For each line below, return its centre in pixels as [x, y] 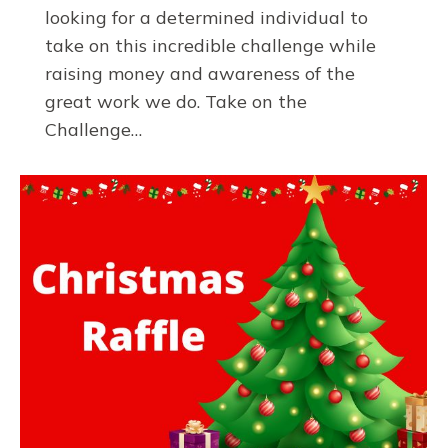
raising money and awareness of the [200, 74]
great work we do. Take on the [176, 102]
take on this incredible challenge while [210, 46]
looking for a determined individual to [206, 18]
